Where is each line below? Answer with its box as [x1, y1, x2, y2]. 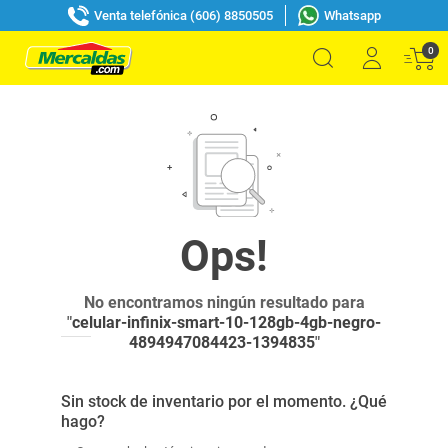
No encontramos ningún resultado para [83, 293, 365, 312]
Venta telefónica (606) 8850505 [93, 7, 273, 23]
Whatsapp [323, 7, 381, 23]
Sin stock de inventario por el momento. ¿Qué [61, 392, 387, 411]
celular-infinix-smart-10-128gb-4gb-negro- [72, 313, 381, 332]
